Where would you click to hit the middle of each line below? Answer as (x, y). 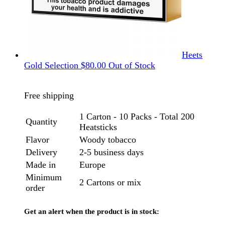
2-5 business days (111, 152)
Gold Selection (51, 66)
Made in (41, 165)
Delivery (41, 152)
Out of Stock (132, 66)
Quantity (41, 122)
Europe (92, 165)
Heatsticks (98, 127)
